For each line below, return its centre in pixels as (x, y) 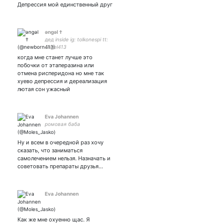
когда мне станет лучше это (55, 57)
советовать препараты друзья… (60, 166)
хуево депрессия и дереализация (62, 81)
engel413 (56, 47)
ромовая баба (62, 124)
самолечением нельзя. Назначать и (64, 158)
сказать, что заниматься (50, 150)
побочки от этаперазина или (56, 65)
